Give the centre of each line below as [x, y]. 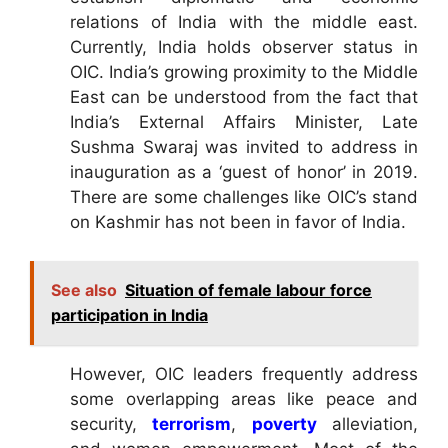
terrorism [192, 423]
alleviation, [367, 423]
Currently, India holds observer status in [244, 47]
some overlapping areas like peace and [244, 398]
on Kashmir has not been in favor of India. [238, 222]
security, [111, 423]
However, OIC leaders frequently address [244, 373]
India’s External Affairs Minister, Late [244, 122]
